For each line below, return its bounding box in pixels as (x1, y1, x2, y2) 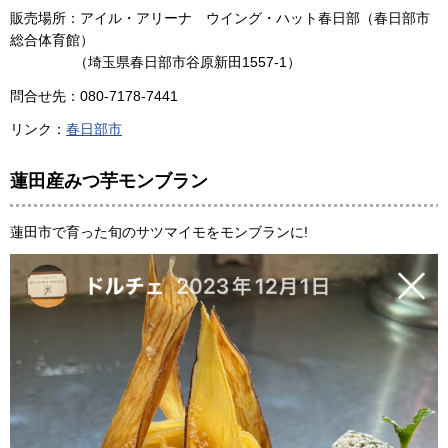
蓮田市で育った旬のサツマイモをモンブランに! (10, 224, 308, 241)
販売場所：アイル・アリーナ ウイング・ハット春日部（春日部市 (10, 10, 430, 27)
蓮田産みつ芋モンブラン (10, 170, 208, 191)
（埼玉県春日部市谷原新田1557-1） (10, 54, 301, 71)
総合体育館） (10, 32, 94, 49)
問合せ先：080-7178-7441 (10, 87, 178, 104)
